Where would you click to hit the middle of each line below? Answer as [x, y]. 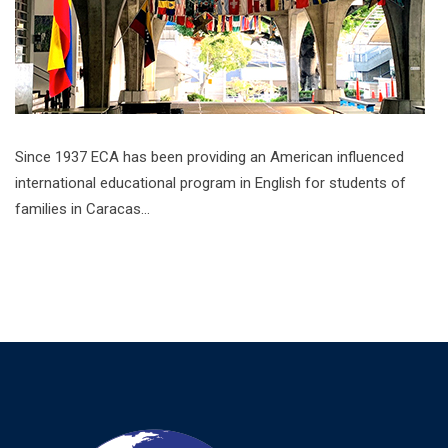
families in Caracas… [82, 209]
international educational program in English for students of [210, 183]
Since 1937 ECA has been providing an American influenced [209, 157]
